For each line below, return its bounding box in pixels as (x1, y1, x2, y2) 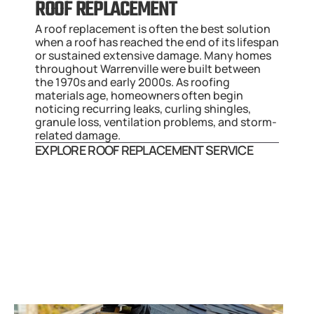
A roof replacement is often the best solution (35, 21, 271, 36)
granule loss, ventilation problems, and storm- (35, 114, 277, 130)
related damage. (35, 128, 121, 143)
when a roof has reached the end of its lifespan (35, 34, 279, 50)
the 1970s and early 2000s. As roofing (35, 74, 230, 90)
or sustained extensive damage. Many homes (35, 48, 271, 63)
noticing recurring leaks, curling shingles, (35, 101, 251, 116)
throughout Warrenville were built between (35, 61, 261, 76)
